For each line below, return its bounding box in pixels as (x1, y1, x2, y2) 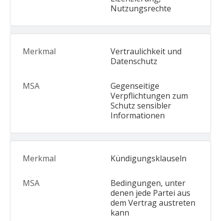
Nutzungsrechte (110, 3, 171, 14)
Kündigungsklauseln (110, 153, 186, 164)
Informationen (110, 110, 165, 121)
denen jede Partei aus (110, 187, 190, 198)
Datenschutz (110, 56, 157, 67)
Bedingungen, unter (110, 178, 185, 188)
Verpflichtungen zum (110, 90, 188, 101)
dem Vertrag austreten (110, 197, 195, 208)
